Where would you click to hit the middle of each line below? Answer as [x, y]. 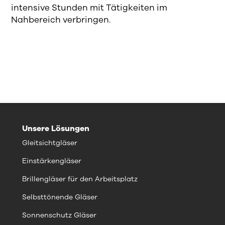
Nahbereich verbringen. [61, 20]
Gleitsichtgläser [50, 143]
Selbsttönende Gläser [60, 197]
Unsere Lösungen [56, 129]
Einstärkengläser [52, 161]
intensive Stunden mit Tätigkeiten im [89, 8]
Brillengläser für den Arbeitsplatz [80, 179]
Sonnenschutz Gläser [59, 215]
